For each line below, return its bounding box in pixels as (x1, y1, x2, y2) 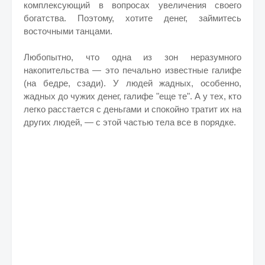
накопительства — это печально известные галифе (24, 65, 241, 75)
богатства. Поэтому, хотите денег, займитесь (24, 13, 241, 23)
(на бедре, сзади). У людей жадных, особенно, (24, 78, 241, 88)
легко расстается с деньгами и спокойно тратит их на (24, 104, 241, 114)
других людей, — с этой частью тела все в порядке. (24, 117, 238, 127)
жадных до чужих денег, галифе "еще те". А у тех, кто (24, 91, 241, 101)
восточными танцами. (24, 26, 115, 36)
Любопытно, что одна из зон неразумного (24, 52, 241, 62)
